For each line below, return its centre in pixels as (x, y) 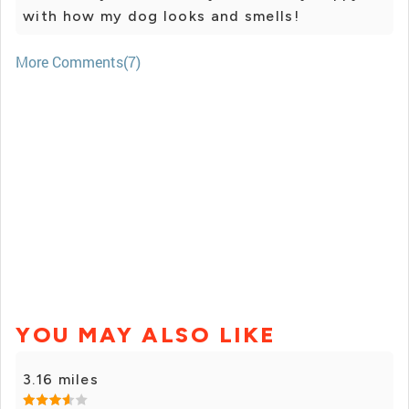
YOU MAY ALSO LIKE (146, 335)
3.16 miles (61, 380)
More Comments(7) (78, 62)
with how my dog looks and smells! (161, 16)
